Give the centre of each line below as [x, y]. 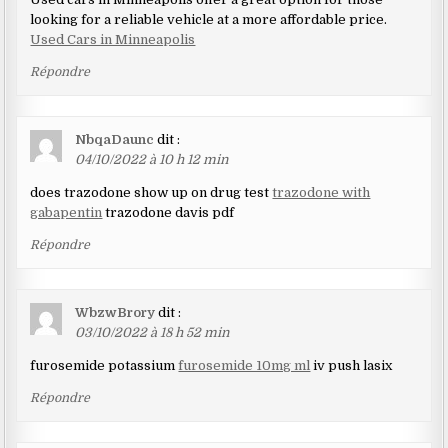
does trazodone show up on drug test [151, 193]
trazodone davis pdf [168, 213]
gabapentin [66, 213]
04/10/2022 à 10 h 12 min [152, 160]
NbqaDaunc [115, 140]
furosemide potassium [104, 366]
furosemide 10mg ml [244, 366]
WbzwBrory [115, 313]
